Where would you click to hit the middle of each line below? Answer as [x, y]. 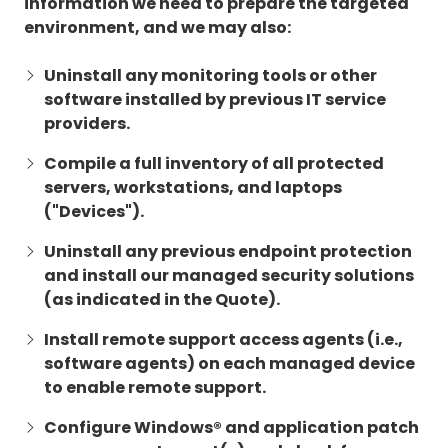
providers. [87, 124]
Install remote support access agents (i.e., [223, 340]
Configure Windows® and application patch [231, 428]
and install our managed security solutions [229, 276]
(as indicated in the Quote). [162, 300]
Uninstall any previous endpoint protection [228, 252]
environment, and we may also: [157, 28]
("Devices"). [94, 212]
